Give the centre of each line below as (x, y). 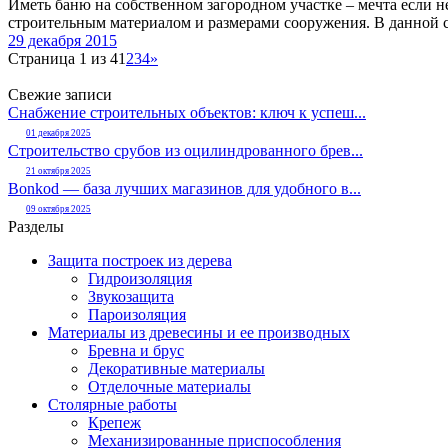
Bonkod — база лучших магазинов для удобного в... (184, 188)
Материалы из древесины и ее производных (199, 332)
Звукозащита (131, 296)
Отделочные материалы (169, 386)
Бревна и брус (136, 350)
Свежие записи (60, 94)
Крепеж (114, 422)
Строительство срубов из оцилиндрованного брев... (185, 150)
